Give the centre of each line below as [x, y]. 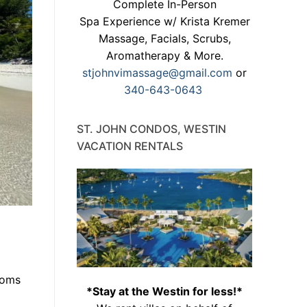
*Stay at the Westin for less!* [164, 292]
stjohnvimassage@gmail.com [157, 73]
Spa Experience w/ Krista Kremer [164, 22]
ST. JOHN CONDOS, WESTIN [151, 129]
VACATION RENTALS [130, 146]
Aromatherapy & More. [164, 56]
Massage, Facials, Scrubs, [164, 39]
